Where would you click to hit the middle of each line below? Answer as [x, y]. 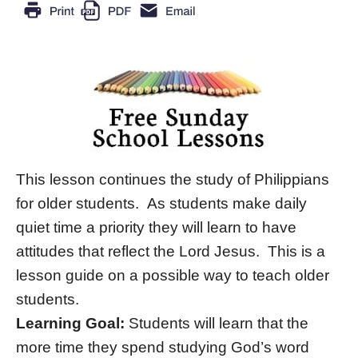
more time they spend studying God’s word [163, 348]
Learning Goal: [70, 324]
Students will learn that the [217, 324]
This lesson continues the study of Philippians [173, 180]
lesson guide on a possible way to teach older [173, 276]
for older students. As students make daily [161, 204]
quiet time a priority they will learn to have [156, 228]
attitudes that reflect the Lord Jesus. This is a [171, 252]
